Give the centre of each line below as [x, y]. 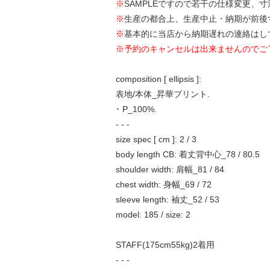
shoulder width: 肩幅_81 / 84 [170, 169]
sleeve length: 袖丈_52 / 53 [167, 199]
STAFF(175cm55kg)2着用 [165, 244]
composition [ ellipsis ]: [158, 79]
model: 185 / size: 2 [153, 214]
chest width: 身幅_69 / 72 [163, 184]
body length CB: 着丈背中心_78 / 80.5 [187, 154]
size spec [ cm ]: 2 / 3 [156, 139]
